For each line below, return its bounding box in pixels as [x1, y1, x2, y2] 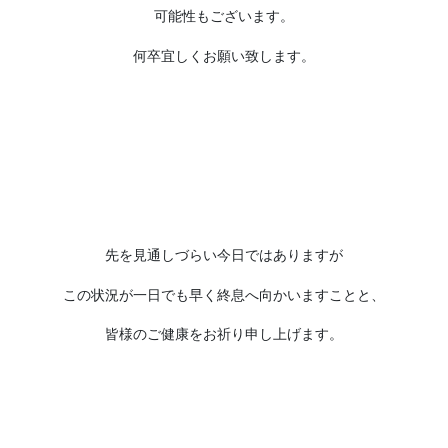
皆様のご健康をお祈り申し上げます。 [105, 326, 343, 343]
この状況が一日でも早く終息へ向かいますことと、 [63, 286, 385, 303]
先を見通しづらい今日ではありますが [105, 246, 343, 263]
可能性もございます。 [154, 8, 294, 25]
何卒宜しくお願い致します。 [133, 47, 315, 64]
